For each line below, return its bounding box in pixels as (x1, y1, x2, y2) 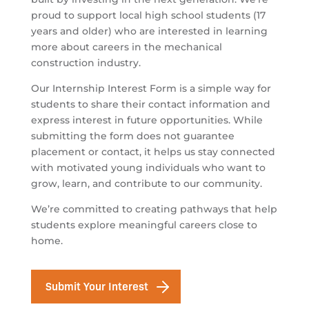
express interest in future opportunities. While (30, 114, 263, 127)
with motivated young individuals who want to (30, 161, 266, 175)
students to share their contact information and (30, 98, 270, 111)
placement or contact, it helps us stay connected (30, 146, 275, 159)
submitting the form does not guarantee (30, 130, 235, 143)
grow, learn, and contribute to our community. (30, 177, 262, 190)
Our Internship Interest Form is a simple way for (30, 82, 271, 95)
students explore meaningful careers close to (30, 219, 257, 232)
